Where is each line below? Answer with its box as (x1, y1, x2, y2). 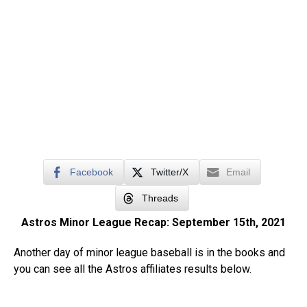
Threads (141, 193, 178, 204)
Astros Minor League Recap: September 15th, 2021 (21, 216, 286, 230)
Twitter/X (150, 167, 188, 178)
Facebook (69, 167, 113, 178)
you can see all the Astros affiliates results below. (14, 262, 251, 276)
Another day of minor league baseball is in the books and (14, 246, 285, 260)
